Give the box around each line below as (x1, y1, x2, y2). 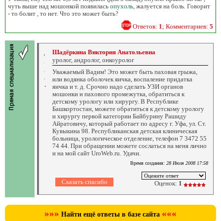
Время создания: (130, 160, 166, 166)
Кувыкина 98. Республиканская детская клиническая (52, 127, 197, 135)
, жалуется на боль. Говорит (133, 2, 210, 10)
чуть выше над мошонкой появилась (8, 2, 110, 10)
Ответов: (133, 22, 159, 30)
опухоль (110, 2, 133, 10)
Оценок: (154, 179, 179, 187)
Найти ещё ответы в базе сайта (59, 210, 162, 218)
